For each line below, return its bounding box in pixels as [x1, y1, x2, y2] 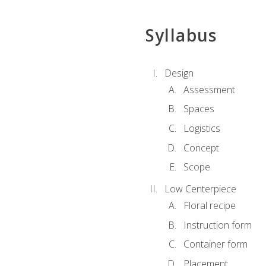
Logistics [183, 121, 220, 135]
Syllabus [145, 24, 217, 47]
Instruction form [183, 218, 252, 232]
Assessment [183, 83, 235, 96]
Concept [183, 141, 219, 154]
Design [164, 66, 194, 80]
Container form [183, 237, 248, 251]
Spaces [183, 102, 214, 116]
